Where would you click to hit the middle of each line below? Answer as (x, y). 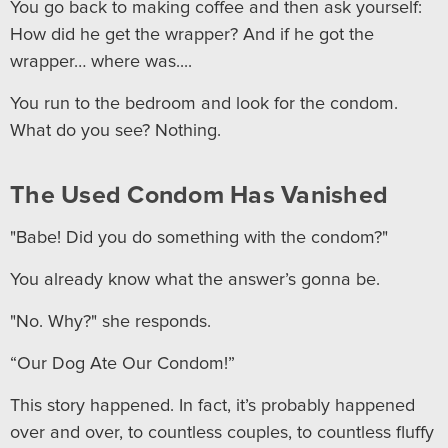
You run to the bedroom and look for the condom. (204, 103)
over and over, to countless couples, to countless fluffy (222, 432)
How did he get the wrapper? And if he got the (192, 34)
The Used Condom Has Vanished (199, 195)
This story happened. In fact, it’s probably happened (212, 405)
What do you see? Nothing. (115, 130)
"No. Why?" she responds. (110, 321)
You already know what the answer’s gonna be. (195, 279)
